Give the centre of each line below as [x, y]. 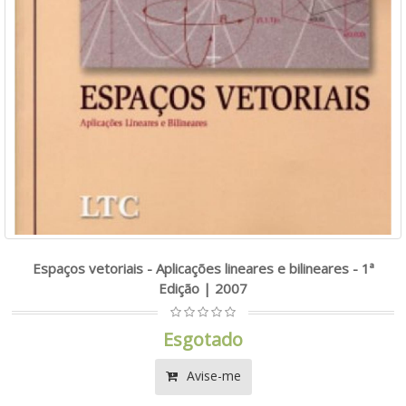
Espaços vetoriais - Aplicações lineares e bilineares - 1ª [203, 268]
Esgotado [203, 339]
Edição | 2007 [203, 288]
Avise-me [212, 375]
